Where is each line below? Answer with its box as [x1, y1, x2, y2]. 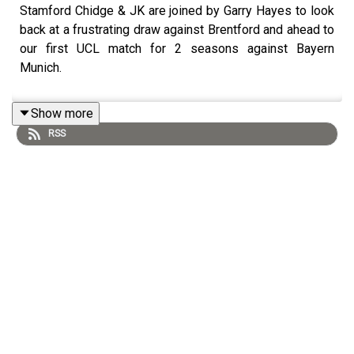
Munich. [20, 59, 62, 75]
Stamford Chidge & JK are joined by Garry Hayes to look [20, 2, 334, 18]
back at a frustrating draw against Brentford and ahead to [20, 21, 334, 37]
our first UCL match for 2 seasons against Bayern [20, 40, 334, 56]
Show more [31, 105, 93, 121]
